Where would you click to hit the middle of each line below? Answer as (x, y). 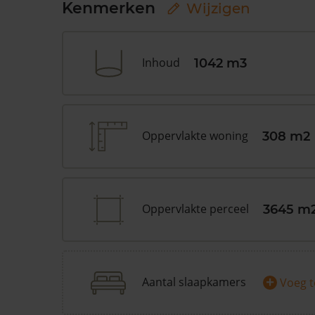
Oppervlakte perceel (195, 209)
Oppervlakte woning (195, 136)
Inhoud (161, 63)
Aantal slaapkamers (194, 282)
